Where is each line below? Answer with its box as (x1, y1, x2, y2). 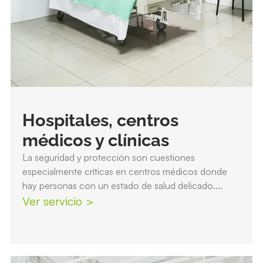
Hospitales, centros (22, 110, 178, 130)
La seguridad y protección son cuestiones (22, 151, 195, 163)
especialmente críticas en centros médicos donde (22, 165, 227, 177)
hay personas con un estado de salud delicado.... (22, 179, 222, 191)
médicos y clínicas (22, 130, 169, 150)
